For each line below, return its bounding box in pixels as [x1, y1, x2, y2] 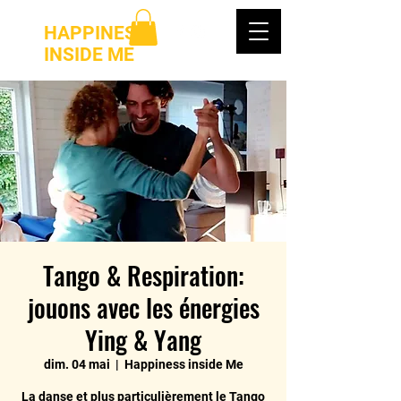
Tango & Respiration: [42, 257, 244, 294]
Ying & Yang [85, 321, 201, 358]
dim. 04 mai [43, 357, 110, 371]
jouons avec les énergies [27, 289, 260, 326]
